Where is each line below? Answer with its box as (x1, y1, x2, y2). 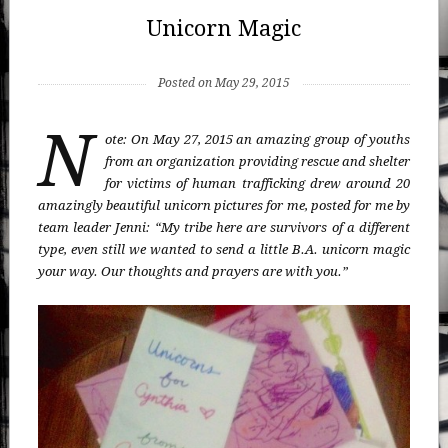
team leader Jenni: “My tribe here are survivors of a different (37, 220, 411, 236)
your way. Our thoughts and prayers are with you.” (37, 264, 351, 280)
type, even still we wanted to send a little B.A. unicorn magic (37, 242, 411, 258)
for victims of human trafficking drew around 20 (104, 176, 411, 192)
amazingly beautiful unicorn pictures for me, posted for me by (37, 198, 411, 214)
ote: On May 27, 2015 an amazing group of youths (104, 132, 411, 148)
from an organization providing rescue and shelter (104, 154, 411, 170)
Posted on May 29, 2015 (158, 76, 290, 91)
